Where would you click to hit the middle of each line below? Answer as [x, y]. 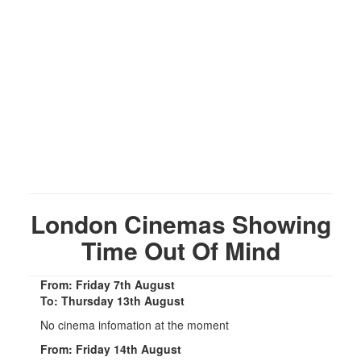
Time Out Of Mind [180, 250]
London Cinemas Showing [180, 223]
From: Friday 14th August [111, 349]
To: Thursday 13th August [112, 300]
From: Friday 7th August [108, 284]
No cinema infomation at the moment [135, 324]
